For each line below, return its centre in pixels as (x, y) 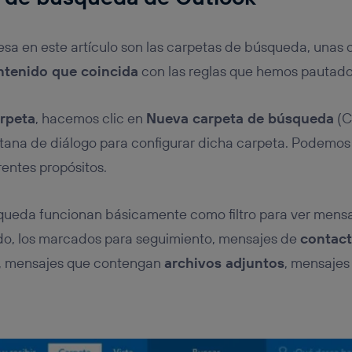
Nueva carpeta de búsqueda (240, 118)
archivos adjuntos (224, 262)
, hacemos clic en (90, 118)
